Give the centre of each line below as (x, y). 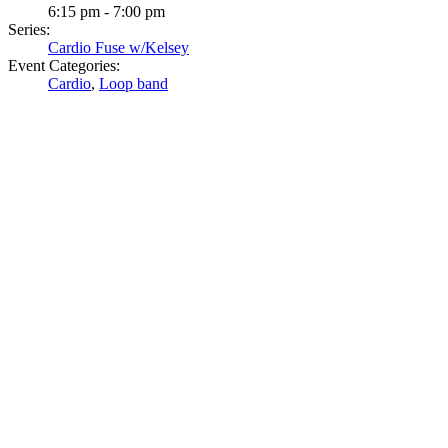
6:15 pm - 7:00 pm (106, 11)
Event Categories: (64, 65)
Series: (29, 29)
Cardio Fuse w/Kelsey (118, 47)
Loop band (133, 83)
